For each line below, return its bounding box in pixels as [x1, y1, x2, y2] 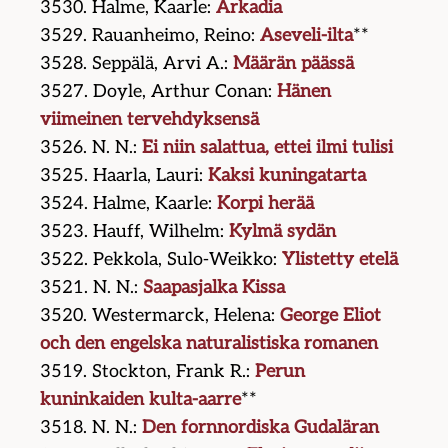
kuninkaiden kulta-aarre [40, 389, 242, 411]
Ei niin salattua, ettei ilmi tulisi [142, 137, 394, 159]
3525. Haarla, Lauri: [40, 165, 209, 187]
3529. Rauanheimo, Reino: [40, 25, 261, 47]
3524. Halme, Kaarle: [40, 193, 218, 215]
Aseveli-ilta [260, 25, 354, 47]
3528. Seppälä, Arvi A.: [40, 53, 234, 75]
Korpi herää [217, 193, 315, 215]
